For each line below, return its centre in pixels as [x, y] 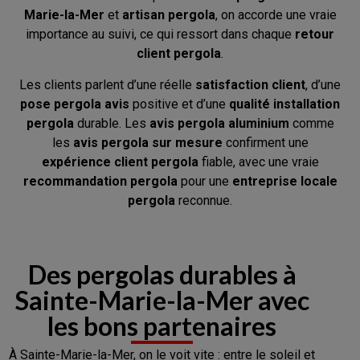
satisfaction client [250, 84]
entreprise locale [284, 181]
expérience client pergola [120, 162]
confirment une [265, 142]
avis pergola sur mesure [147, 142]
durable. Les [111, 123]
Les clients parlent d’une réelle [107, 84]
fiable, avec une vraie [258, 162]
